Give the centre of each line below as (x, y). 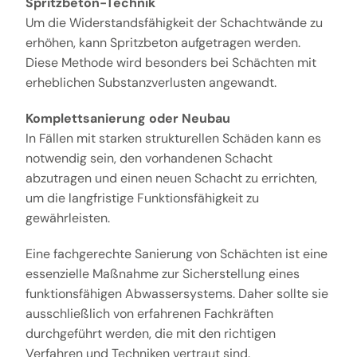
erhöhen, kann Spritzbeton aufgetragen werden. (163, 43)
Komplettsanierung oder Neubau (127, 119)
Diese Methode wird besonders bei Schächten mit (171, 63)
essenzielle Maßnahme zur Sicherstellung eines (162, 274)
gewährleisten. (67, 218)
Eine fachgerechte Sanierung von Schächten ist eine (176, 254)
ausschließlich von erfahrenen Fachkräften (149, 314)
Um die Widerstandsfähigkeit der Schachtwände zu (174, 23)
